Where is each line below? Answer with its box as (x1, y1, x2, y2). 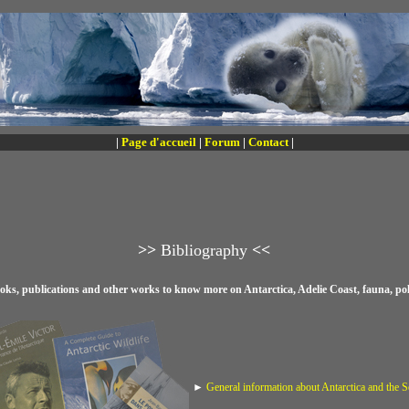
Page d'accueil (121, 135, 196, 149)
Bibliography (161, 241, 247, 259)
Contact (247, 135, 288, 149)
